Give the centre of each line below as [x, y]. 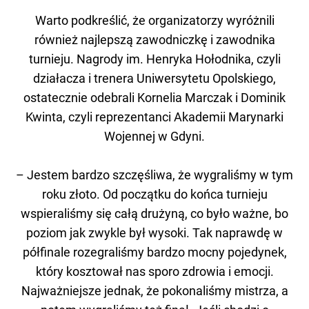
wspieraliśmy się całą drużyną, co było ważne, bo [154, 213]
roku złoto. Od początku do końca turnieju [154, 194]
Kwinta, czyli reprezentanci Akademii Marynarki [154, 117]
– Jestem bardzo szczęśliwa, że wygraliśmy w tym [154, 175]
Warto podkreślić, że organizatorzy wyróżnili [154, 20]
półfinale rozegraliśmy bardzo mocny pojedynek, [154, 252]
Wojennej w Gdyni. [154, 136]
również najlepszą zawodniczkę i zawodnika [154, 39]
